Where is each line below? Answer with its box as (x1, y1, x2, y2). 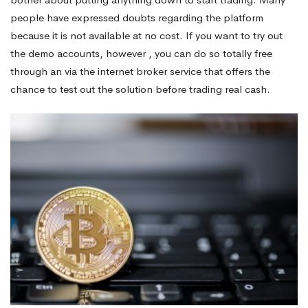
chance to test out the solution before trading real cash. (10, 82, 270, 96)
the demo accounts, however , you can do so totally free (10, 46, 272, 60)
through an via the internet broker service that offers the (10, 64, 270, 78)
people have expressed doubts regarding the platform (10, 10, 263, 24)
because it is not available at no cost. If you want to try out (10, 28, 283, 42)
